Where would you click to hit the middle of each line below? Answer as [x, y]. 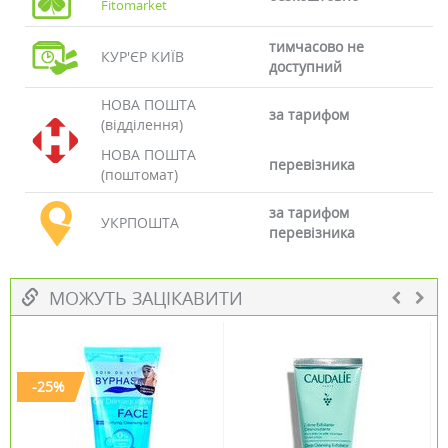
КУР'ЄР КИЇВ [143, 56]
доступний [305, 66]
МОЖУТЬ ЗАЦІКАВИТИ [141, 298]
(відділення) [142, 124]
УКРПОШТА [140, 222]
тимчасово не [316, 46]
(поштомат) [140, 174]
